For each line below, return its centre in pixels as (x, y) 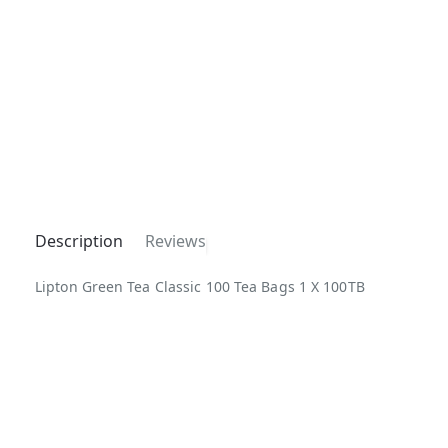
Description (79, 241)
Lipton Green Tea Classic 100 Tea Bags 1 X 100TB (200, 287)
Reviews (175, 241)
